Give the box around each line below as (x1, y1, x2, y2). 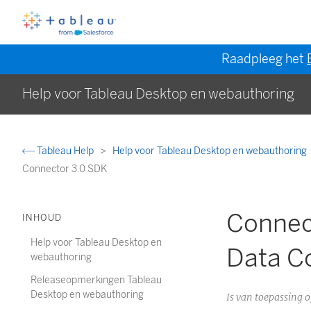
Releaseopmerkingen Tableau (31, 274, 162, 286)
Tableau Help (35, 145, 96, 157)
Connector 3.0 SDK (22, 163, 107, 175)
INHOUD (22, 212, 62, 223)
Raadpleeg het (221, 51, 307, 67)
